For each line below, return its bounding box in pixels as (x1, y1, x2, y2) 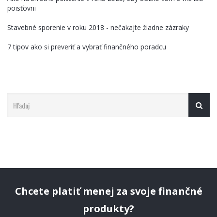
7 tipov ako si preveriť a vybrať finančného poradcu (7, 42, 166, 51)
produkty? (83, 202, 134, 215)
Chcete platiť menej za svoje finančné (15, 185, 202, 198)
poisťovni (7, 3, 36, 13)
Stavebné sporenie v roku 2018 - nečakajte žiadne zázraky (7, 23, 189, 32)
